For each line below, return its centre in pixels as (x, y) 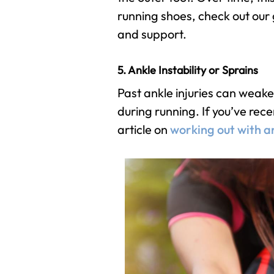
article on (144, 129)
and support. (152, 34)
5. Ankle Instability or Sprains (188, 70)
